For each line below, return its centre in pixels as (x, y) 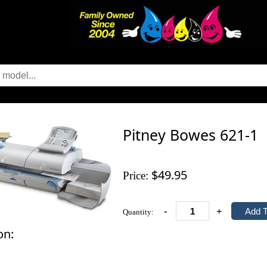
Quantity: (139, 212)
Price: (136, 176)
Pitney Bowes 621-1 (190, 135)
